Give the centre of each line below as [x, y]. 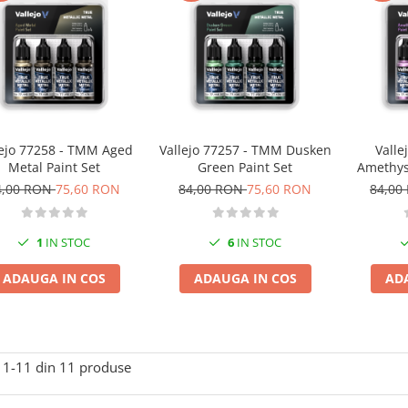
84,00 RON [213, 189]
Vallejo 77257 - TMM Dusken [245, 150]
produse [105, 367]
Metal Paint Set [54, 167]
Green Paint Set [245, 167]
